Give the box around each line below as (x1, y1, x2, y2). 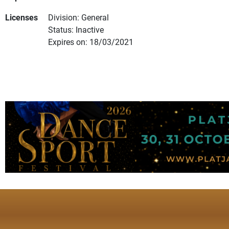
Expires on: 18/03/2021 (48, 36, 133, 48)
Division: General (48, 12, 109, 23)
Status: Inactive (48, 24, 104, 35)
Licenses (5, 12, 38, 23)
